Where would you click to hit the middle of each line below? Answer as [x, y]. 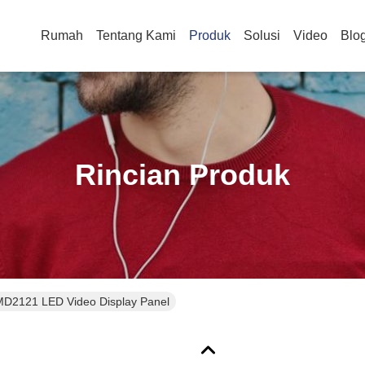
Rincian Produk [182, 175]
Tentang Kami [136, 35]
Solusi [262, 35]
